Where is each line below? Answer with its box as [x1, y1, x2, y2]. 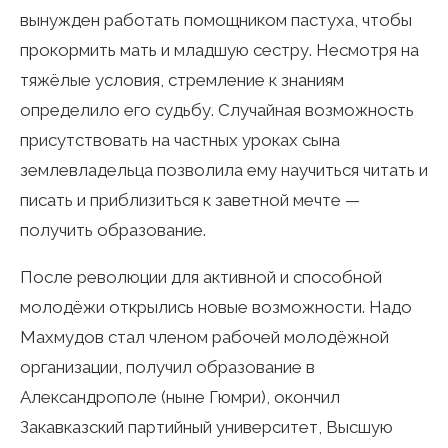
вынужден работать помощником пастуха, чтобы [20, 9, 412, 30]
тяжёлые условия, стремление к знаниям [20, 69, 344, 90]
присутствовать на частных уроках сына [20, 129, 340, 150]
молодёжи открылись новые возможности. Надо [20, 296, 412, 317]
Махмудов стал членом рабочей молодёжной [20, 326, 389, 347]
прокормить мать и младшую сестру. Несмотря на [20, 39, 419, 60]
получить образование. [20, 219, 206, 240]
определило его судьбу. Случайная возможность [20, 99, 414, 120]
